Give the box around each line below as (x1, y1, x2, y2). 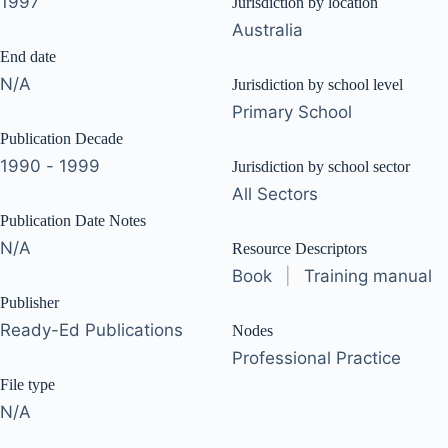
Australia (232, 20, 303, 40)
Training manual (304, 266, 432, 286)
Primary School (232, 102, 352, 122)
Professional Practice (232, 348, 401, 368)
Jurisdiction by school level (232, 76, 403, 93)
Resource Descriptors (232, 240, 367, 257)
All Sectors (232, 184, 318, 204)
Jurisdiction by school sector (232, 158, 410, 175)
